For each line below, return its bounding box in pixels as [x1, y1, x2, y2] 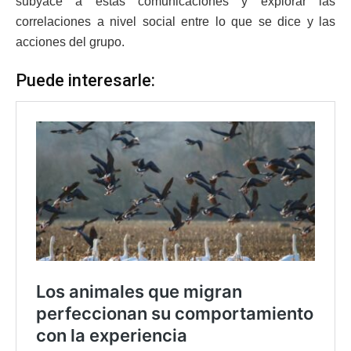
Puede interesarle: [16, 71, 155, 91]
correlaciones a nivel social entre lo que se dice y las [16, 14, 335, 28]
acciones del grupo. [16, 34, 125, 49]
